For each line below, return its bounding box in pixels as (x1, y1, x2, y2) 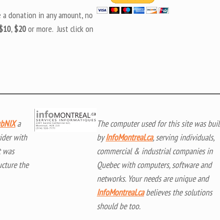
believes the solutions (144, 187, 213, 198)
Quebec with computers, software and (97, 159, 212, 171)
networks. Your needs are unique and (97, 173, 209, 185)
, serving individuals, (153, 132, 215, 143)
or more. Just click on (26, 23, 93, 35)
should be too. (97, 200, 141, 212)
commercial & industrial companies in (97, 145, 213, 157)
